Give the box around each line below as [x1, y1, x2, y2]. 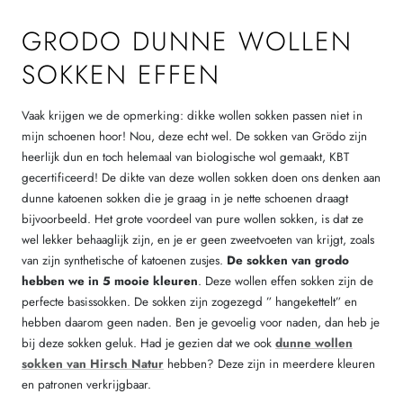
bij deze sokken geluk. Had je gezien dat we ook [22, 334, 275, 352]
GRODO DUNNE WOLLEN [22, 22, 353, 61]
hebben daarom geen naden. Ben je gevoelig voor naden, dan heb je [22, 313, 380, 331]
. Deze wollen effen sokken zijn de [198, 272, 373, 290]
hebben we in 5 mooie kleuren [22, 272, 198, 290]
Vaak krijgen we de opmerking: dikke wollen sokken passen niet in [22, 106, 363, 124]
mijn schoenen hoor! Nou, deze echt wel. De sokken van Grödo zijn [22, 127, 367, 145]
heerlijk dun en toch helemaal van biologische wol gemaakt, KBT [22, 148, 349, 166]
